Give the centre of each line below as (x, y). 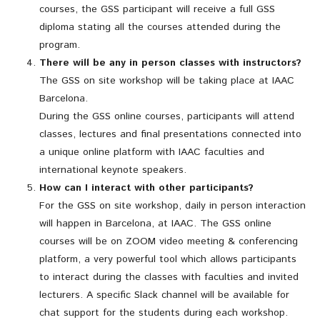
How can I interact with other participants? (146, 187)
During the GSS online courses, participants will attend (167, 116)
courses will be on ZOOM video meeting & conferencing (169, 241)
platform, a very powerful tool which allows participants (168, 259)
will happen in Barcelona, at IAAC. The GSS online (155, 223)
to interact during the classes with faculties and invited (169, 277)
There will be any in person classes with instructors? (170, 62)
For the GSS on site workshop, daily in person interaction (172, 205)
